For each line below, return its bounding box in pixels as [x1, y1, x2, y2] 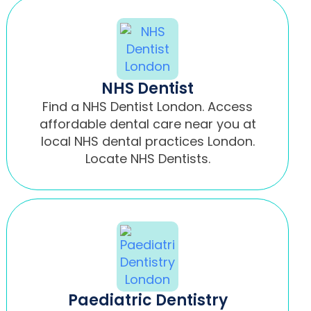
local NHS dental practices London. [40, 132, 255, 150]
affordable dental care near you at [39, 115, 256, 133]
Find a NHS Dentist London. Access [42, 97, 253, 115]
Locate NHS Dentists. [85, 149, 210, 167]
